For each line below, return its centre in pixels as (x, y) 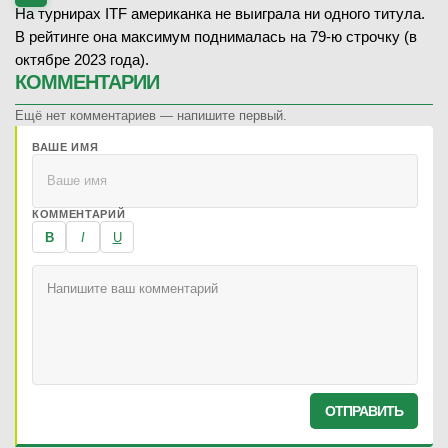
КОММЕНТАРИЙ (79, 213)
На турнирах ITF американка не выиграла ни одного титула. (220, 13)
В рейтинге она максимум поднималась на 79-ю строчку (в (216, 36)
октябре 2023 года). (82, 59)
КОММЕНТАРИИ (87, 81)
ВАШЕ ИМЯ (65, 146)
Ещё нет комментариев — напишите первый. (151, 115)
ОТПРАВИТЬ (364, 410)
